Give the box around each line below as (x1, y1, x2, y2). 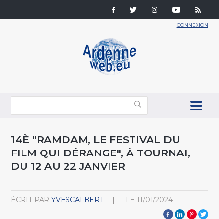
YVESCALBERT (51, 195, 104, 204)
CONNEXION (176, 22, 208, 28)
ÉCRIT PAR (11, 195, 50, 204)
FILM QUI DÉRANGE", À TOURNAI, (11, 146, 191, 159)
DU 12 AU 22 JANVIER (11, 159, 126, 172)
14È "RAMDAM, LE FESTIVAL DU (11, 133, 181, 146)
